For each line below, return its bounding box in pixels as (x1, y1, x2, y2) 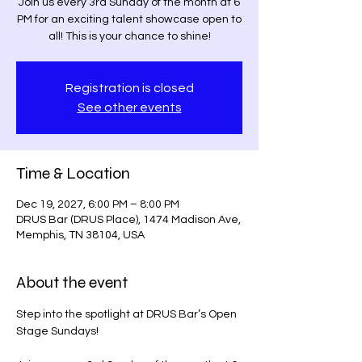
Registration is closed (65, 82, 194, 95)
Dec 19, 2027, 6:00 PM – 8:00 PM (16, 199, 179, 210)
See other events (77, 101, 182, 114)
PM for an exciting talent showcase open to (17, 14, 242, 25)
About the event (16, 272, 128, 293)
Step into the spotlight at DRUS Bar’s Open (16, 309, 239, 320)
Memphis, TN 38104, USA (16, 229, 145, 241)
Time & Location (16, 163, 130, 183)
